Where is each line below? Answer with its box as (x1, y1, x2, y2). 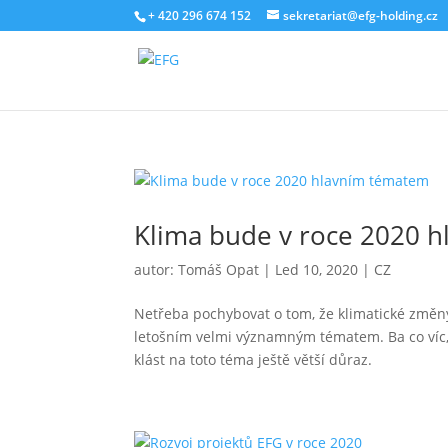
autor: (134, 260, 179, 279)
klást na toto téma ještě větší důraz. (134, 350, 373, 369)
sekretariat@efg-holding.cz (283, 7, 439, 24)
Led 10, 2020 (275, 260, 359, 279)
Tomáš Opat (178, 260, 260, 279)
